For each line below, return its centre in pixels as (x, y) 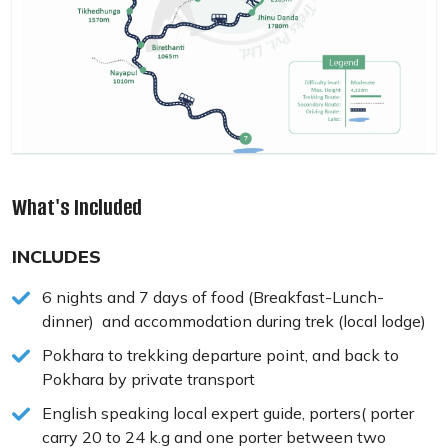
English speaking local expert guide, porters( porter (228, 413)
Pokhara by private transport (148, 379)
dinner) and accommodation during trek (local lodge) (234, 321)
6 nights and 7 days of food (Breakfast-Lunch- (213, 297)
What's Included (77, 208)
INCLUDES (56, 257)
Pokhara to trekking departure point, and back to (220, 355)
